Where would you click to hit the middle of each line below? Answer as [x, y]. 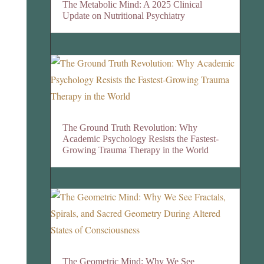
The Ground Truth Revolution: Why [130, 127]
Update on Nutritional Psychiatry [124, 15]
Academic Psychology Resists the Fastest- [141, 138]
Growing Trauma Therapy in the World [136, 150]
